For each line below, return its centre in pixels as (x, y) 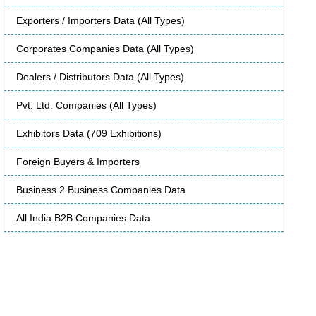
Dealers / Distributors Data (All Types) (100, 77)
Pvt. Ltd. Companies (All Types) (86, 105)
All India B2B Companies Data (83, 218)
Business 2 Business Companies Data (101, 190)
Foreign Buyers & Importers (78, 162)
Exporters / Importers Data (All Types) (101, 21)
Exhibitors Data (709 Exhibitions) (89, 134)
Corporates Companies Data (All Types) (105, 49)
